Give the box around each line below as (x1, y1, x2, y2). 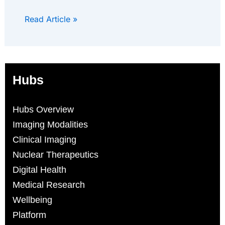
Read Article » (24, 14, 77, 25)
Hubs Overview (13, 104, 74, 115)
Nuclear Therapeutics (13, 150, 98, 160)
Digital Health (13, 165, 66, 175)
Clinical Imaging (13, 135, 76, 145)
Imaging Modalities (13, 120, 88, 130)
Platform (13, 210, 46, 220)
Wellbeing (13, 195, 52, 205)
